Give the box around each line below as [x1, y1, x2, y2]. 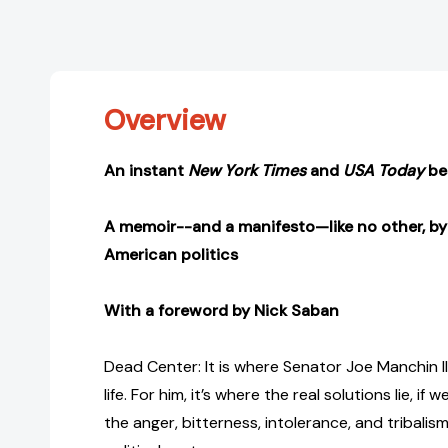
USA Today [343, 160, 424, 182]
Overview [104, 102, 226, 140]
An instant [104, 160, 188, 182]
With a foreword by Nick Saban [104, 300, 339, 322]
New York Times [188, 160, 306, 182]
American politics [104, 244, 238, 266]
